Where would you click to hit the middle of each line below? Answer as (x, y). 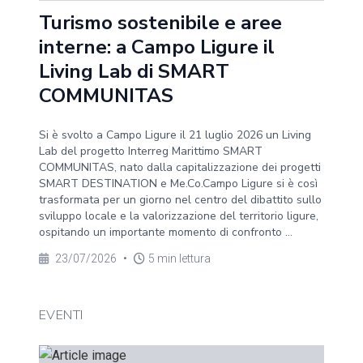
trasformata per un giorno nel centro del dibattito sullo (180, 200)
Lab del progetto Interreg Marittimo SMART (151, 151)
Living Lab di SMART (134, 71)
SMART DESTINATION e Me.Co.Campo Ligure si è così (178, 184)
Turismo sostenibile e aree (160, 23)
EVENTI (61, 315)
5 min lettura (179, 258)
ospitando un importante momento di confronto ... (166, 232)
